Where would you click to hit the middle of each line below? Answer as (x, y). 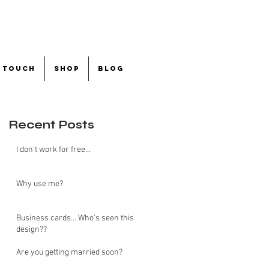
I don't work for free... (53, 150)
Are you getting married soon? (69, 252)
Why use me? (40, 184)
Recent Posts (52, 125)
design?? (32, 230)
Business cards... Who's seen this (75, 218)
